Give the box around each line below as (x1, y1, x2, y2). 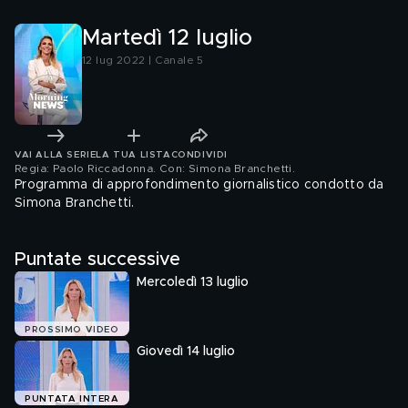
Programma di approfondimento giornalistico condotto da (15, 178, 384, 191)
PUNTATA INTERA (25, 394, 119, 404)
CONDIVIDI (170, 149, 228, 159)
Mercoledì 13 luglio (137, 276, 249, 289)
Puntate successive (15, 250, 180, 269)
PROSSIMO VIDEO (25, 325, 119, 335)
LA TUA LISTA (96, 149, 171, 159)
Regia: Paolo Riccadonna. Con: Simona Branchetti (15, 163, 292, 174)
